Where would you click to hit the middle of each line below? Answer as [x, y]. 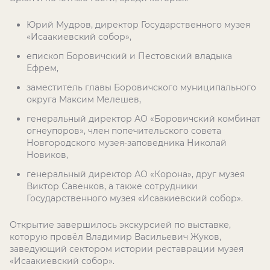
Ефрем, [42, 68]
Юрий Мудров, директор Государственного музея [138, 25]
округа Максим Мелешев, [84, 99]
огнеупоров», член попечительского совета [124, 131]
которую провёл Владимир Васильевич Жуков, [115, 237]
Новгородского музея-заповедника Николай [127, 143]
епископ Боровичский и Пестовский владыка [129, 56]
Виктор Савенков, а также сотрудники [112, 186]
